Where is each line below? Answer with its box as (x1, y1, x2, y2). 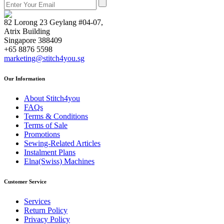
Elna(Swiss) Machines (24, 157, 94, 166)
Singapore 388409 (4, 36, 62, 45)
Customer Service (4, 178, 46, 184)
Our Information (4, 75, 45, 82)
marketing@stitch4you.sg (4, 54, 84, 63)
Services (24, 196, 50, 205)
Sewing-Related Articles (24, 139, 100, 148)
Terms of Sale (24, 121, 67, 130)
